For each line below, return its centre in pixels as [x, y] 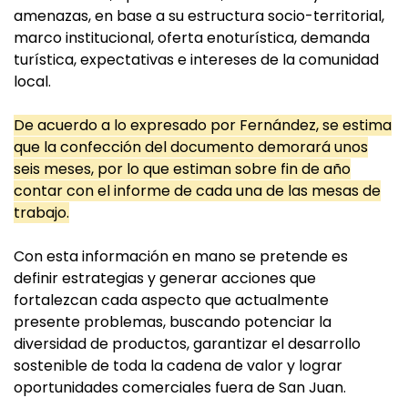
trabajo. [41, 213]
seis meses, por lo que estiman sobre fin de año [182, 169]
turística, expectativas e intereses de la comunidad [196, 60]
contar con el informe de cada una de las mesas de [197, 191]
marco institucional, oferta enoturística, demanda [192, 38]
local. [32, 82]
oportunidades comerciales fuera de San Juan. [180, 388]
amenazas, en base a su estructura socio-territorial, [199, 16]
